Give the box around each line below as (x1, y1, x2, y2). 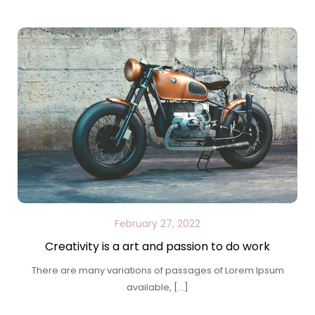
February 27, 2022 (115, 217, 200, 231)
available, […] (127, 281, 188, 294)
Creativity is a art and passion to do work (45, 238, 270, 255)
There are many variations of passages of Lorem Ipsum (31, 264, 284, 277)
